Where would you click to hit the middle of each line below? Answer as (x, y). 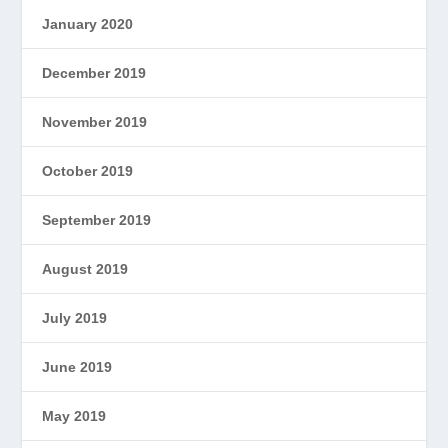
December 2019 (94, 73)
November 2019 (95, 122)
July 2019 (75, 318)
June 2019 (77, 367)
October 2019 (88, 171)
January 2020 (88, 24)
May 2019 (74, 416)
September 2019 (97, 220)
